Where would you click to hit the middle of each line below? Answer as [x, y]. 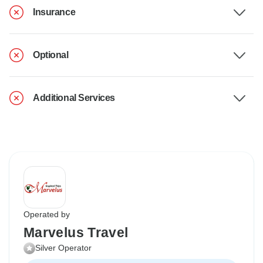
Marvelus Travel [76, 233]
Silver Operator [63, 248]
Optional [51, 55]
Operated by [47, 215]
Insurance [54, 12]
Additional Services [74, 98]
